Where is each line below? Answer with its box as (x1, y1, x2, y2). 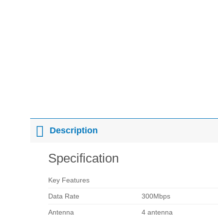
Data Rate (48, 192, 79, 200)
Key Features (48, 176, 90, 184)
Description (50, 126, 98, 136)
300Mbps (141, 192, 170, 200)
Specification (48, 151, 119, 165)
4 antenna (141, 208, 173, 217)
